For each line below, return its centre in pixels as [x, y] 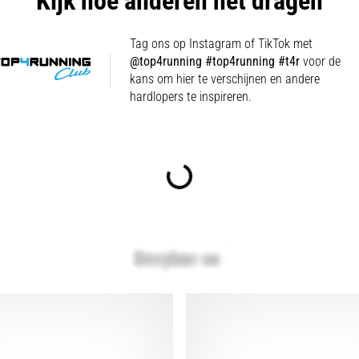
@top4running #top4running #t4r [215, 61]
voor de [321, 61]
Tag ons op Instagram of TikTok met [222, 43]
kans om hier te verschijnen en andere [225, 79]
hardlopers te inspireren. [191, 96]
